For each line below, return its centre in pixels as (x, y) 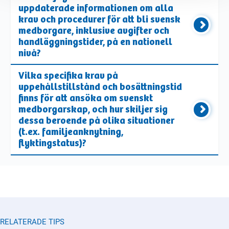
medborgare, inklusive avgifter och (94, 30)
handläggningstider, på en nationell (96, 42)
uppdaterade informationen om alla (96, 8)
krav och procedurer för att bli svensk (100, 19)
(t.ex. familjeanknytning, (71, 132)
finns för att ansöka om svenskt (86, 98)
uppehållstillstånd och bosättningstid (100, 87)
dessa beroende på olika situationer (97, 121)
